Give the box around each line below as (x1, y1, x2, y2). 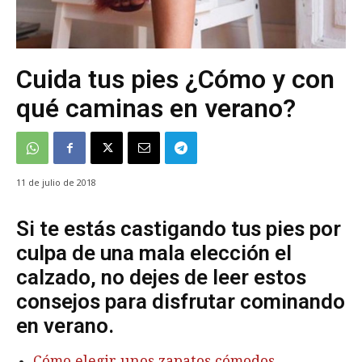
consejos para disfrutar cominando (16, 289, 345, 314)
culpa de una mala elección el (16, 241, 292, 266)
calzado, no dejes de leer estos (16, 265, 306, 290)
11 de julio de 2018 (16, 176, 96, 189)
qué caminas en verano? (16, 92, 296, 124)
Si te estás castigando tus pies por (16, 217, 341, 242)
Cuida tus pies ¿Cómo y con (16, 63, 335, 95)
